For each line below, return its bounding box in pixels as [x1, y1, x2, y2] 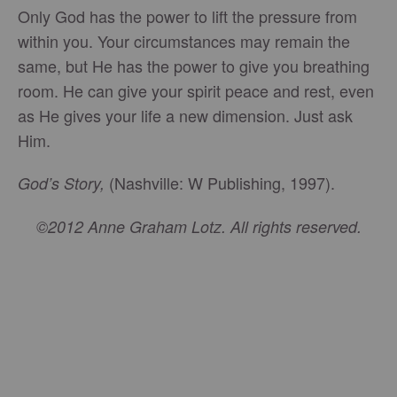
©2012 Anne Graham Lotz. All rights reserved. [35, 214, 362, 237]
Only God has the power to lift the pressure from [18, 4, 357, 27]
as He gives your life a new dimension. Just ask [18, 103, 353, 127]
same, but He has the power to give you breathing [18, 53, 370, 77]
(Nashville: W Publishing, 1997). [105, 170, 335, 194]
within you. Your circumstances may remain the [18, 28, 350, 52]
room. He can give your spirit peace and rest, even [18, 78, 374, 102]
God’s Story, [18, 171, 105, 194]
